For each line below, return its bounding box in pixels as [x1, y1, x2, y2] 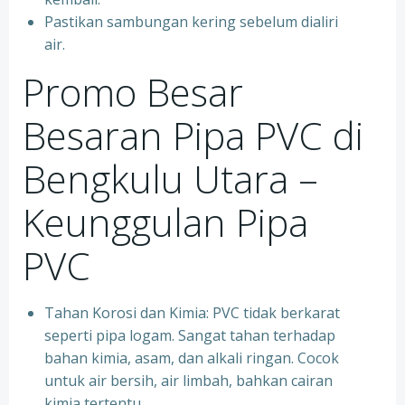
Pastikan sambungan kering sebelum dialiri [44, 12, 338, 32]
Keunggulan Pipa [23, 196, 308, 248]
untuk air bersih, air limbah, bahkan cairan [44, 371, 333, 391]
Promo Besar [23, 66, 243, 118]
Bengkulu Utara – [23, 153, 318, 204]
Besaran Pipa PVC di [23, 109, 363, 161]
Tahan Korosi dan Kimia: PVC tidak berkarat [44, 303, 340, 323]
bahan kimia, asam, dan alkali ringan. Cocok [44, 348, 339, 368]
